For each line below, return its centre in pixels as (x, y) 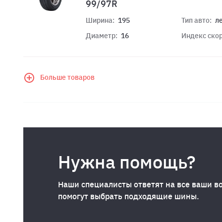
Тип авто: (196, 20)
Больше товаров (67, 78)
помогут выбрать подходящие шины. (129, 196)
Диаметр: (102, 35)
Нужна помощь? (127, 162)
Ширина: (100, 20)
